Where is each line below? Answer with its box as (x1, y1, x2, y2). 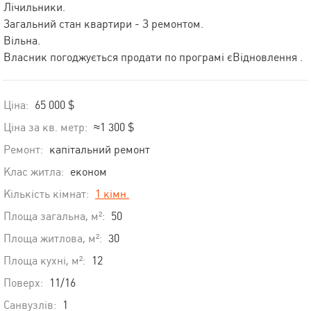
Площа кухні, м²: (3, 254, 85, 268)
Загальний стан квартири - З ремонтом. (3, 17, 203, 31)
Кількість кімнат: (3, 187, 89, 201)
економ (70, 165, 107, 179)
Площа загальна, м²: (3, 210, 105, 224)
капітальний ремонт (49, 143, 150, 157)
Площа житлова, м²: (3, 232, 102, 246)
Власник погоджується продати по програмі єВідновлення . (3, 51, 303, 65)
